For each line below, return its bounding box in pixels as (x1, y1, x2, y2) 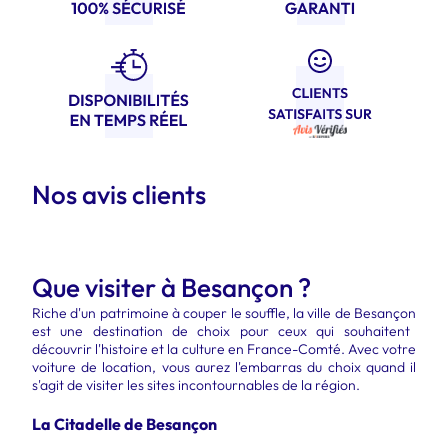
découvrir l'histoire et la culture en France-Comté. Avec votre (32, 340, 416, 358)
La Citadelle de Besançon (32, 414, 217, 434)
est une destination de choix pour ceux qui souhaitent (32, 322, 410, 340)
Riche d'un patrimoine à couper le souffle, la (32, 304, 308, 322)
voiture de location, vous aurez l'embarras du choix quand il (32, 358, 416, 376)
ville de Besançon (307, 304, 417, 322)
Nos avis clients (32, 178, 206, 211)
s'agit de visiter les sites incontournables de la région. (32, 376, 360, 394)
